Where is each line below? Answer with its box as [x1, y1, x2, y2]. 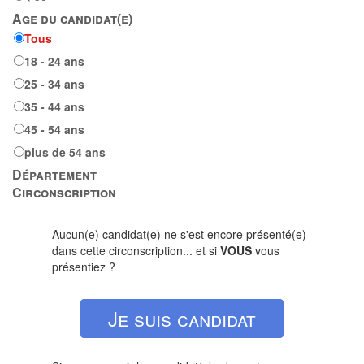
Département [12, 165, 97, 184]
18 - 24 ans [24, 53, 84, 69]
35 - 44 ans [24, 98, 84, 115]
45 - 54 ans [24, 121, 84, 137]
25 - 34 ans [24, 76, 84, 92]
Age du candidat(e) [12, 9, 132, 28]
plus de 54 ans [24, 144, 106, 160]
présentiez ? [52, 258, 115, 275]
